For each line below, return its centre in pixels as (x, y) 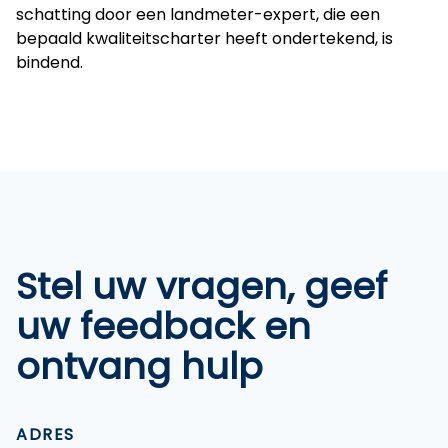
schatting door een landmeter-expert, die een (198, 14)
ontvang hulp (139, 366)
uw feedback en (163, 326)
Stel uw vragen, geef (201, 286)
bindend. (49, 62)
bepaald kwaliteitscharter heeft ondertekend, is (204, 38)
